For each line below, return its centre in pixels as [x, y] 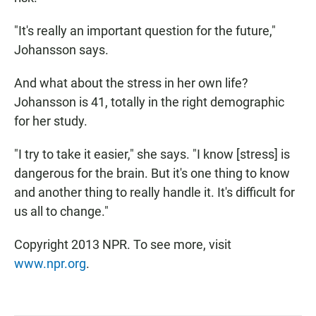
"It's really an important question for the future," [145, 31]
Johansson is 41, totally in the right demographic [149, 102]
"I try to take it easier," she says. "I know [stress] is [152, 154]
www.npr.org [50, 263]
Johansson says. [61, 50]
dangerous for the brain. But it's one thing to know [152, 173]
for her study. [51, 121]
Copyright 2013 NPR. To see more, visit [123, 244]
